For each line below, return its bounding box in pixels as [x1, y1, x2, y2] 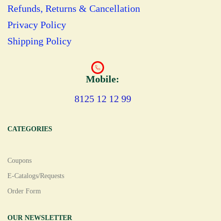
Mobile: [86, 74, 119, 85]
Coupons [7, 157, 32, 165]
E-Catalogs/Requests [7, 172, 64, 180]
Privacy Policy [7, 19, 66, 31]
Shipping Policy [7, 36, 72, 47]
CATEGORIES [7, 125, 52, 133]
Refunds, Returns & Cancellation [7, 3, 140, 14]
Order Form [7, 187, 41, 195]
